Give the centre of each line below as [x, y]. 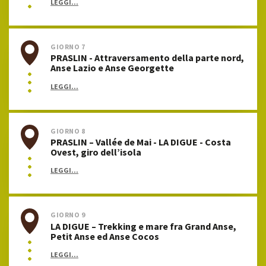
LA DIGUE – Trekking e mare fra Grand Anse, [143, 226]
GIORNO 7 [68, 46]
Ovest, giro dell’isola [96, 152]
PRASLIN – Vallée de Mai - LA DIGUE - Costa [141, 142]
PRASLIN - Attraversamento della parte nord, [147, 58]
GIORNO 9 [68, 215]
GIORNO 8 [68, 131]
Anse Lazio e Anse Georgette [112, 68]
